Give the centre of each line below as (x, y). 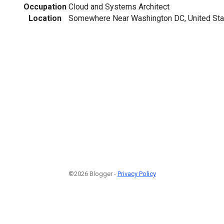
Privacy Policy (136, 173)
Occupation (45, 6)
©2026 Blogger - (93, 173)
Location (45, 18)
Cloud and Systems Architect (119, 6)
